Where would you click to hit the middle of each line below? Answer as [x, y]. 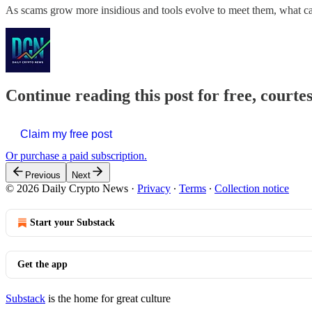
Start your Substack [72, 222]
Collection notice [252, 188]
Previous [43, 175]
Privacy [154, 188]
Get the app [42, 264]
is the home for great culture [108, 298]
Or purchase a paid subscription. [76, 155]
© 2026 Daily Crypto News [67, 188]
